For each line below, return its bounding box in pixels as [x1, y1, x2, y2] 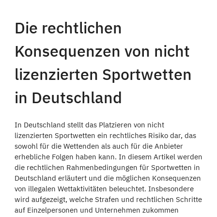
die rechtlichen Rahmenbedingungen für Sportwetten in [15, 162, 200, 172]
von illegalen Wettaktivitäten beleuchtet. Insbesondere [15, 184, 194, 193]
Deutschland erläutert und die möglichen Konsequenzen [15, 173, 201, 183]
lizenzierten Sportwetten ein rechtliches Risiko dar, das [15, 130, 196, 140]
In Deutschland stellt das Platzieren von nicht [15, 120, 164, 129]
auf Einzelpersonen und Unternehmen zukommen [15, 205, 179, 215]
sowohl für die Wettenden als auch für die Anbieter [15, 141, 183, 151]
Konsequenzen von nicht [15, 41, 190, 62]
